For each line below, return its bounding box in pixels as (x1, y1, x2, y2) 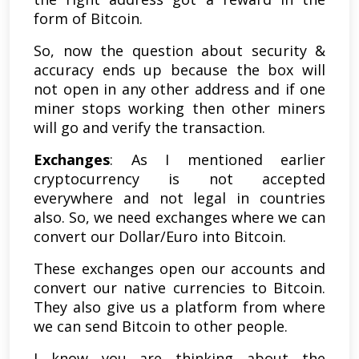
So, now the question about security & (34, 40, 325, 60)
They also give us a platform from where (34, 296, 325, 317)
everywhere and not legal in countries (34, 188, 325, 208)
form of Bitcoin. (34, 8, 143, 28)
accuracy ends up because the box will (34, 59, 325, 79)
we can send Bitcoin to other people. (34, 316, 288, 336)
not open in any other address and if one (34, 79, 325, 99)
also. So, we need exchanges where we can (34, 207, 325, 227)
